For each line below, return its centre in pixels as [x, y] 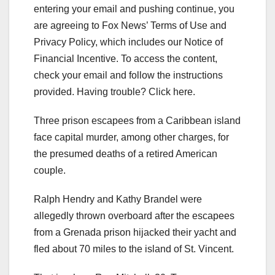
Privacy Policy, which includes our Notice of [128, 42]
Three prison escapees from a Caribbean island [137, 121]
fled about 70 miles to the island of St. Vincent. [135, 249]
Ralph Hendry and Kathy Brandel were [118, 199]
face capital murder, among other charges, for [131, 137]
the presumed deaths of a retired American [126, 154]
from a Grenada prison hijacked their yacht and [135, 233]
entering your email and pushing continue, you [134, 9]
